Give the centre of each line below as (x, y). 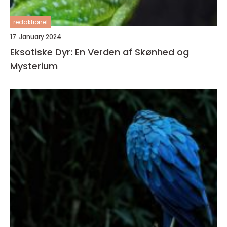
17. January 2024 (36, 36)
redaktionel (30, 22)
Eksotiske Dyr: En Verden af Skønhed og (100, 52)
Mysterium (34, 66)
